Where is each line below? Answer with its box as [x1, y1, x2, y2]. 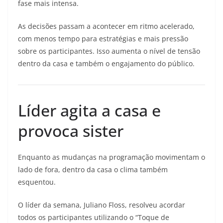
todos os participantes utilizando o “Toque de [18, 213, 169, 222]
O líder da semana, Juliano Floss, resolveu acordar [18, 200, 185, 210]
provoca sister [18, 120, 123, 141]
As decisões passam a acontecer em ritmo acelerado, [18, 21, 195, 31]
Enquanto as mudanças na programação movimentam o [18, 152, 205, 162]
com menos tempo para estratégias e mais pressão [18, 34, 188, 43]
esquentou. [18, 177, 56, 187]
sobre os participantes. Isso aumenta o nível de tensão [18, 46, 200, 56]
